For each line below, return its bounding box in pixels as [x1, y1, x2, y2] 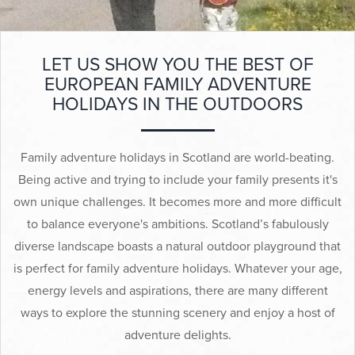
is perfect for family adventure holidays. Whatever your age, [13, 261, 342, 277]
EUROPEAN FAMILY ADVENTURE [44, 74, 311, 97]
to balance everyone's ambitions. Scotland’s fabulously [26, 216, 329, 233]
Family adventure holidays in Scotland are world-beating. [21, 150, 334, 166]
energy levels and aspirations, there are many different [27, 283, 328, 300]
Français [10, 181, 52, 196]
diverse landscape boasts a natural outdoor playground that [14, 239, 341, 255]
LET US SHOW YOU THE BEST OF [41, 54, 314, 77]
